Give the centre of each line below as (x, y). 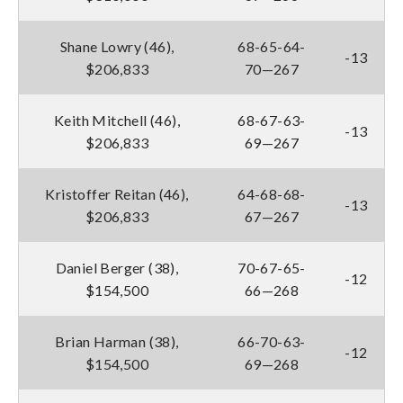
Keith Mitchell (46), (117, 120)
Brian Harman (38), (117, 341)
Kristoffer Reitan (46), (117, 193)
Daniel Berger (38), (117, 267)
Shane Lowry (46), (117, 46)
